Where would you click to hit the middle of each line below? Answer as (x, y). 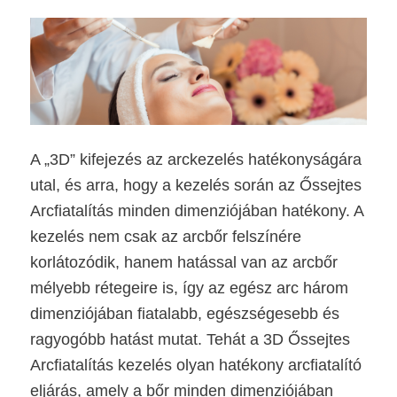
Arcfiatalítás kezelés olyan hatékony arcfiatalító (195, 365)
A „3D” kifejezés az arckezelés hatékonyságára (195, 159)
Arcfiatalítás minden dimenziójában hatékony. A (196, 210)
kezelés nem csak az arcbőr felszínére (165, 236)
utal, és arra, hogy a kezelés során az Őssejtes (195, 185)
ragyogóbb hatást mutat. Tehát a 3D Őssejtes (190, 339)
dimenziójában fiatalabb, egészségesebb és (184, 313)
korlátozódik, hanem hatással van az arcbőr (183, 262)
